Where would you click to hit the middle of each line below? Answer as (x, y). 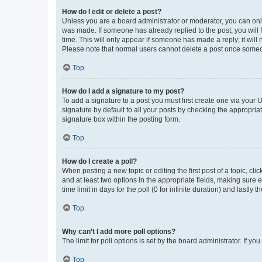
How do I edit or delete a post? (112, 11)
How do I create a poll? (99, 161)
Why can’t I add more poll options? (119, 231)
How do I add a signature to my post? (123, 91)
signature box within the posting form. (121, 119)
